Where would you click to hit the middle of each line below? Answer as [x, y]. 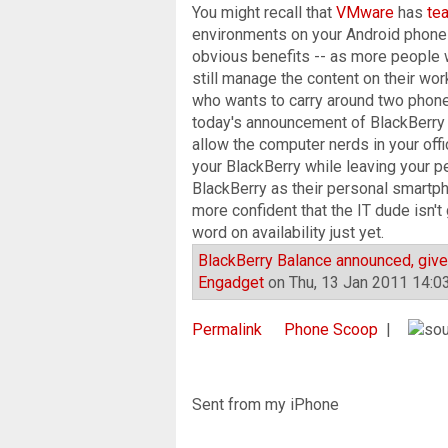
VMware [365, 12]
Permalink [227, 329]
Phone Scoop [331, 329]
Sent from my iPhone [265, 404]
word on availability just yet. [288, 232]
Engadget [231, 282]
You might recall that [264, 12]
